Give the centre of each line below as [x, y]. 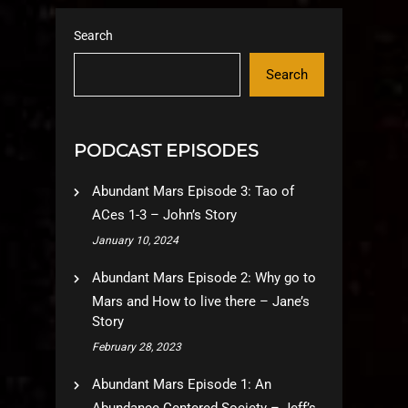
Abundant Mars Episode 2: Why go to [204, 278]
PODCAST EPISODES [166, 151]
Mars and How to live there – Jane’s [201, 301]
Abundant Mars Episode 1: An [182, 384]
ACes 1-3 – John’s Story [164, 215]
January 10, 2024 [135, 240]
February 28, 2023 [137, 347]
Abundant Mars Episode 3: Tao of [193, 191]
